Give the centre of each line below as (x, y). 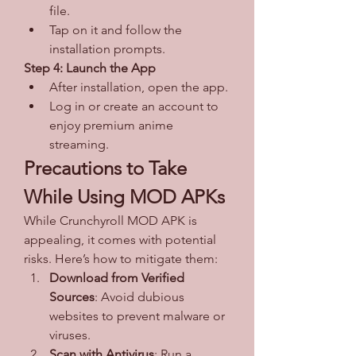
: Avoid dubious (139, 296)
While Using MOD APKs (124, 196)
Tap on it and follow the (116, 29)
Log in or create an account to (134, 106)
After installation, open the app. (139, 87)
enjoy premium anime (111, 125)
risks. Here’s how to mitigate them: (122, 258)
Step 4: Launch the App (90, 68)
